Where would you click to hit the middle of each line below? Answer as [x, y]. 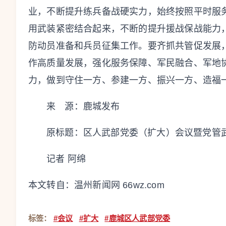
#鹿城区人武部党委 [137, 218]
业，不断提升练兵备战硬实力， [93, 11]
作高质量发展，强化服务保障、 [93, 63]
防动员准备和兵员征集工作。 [88, 46]
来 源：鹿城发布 [83, 106]
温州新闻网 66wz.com [119, 185]
